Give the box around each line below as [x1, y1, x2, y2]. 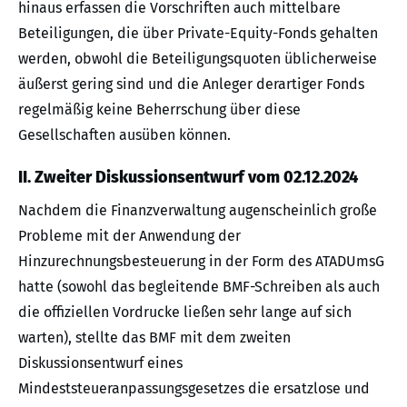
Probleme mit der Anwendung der [18, 227, 241, 245]
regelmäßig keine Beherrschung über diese [18, 101, 301, 119]
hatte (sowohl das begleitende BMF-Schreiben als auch [18, 278, 380, 296]
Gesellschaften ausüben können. [18, 126, 231, 144]
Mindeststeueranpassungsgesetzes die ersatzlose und [18, 380, 370, 398]
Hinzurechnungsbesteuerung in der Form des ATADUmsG [18, 253, 384, 271]
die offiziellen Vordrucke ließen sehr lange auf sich [18, 303, 352, 322]
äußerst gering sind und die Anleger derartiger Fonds [18, 75, 364, 94]
